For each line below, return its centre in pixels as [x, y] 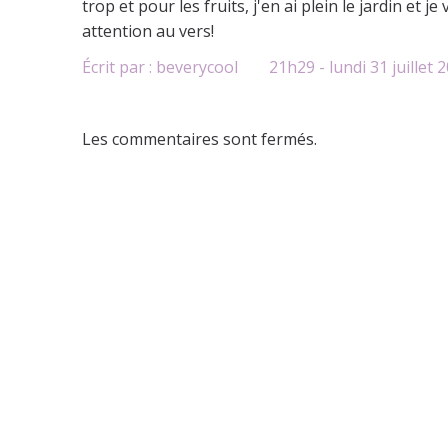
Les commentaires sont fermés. [199, 139]
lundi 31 [358, 67]
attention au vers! [148, 30]
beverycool [197, 67]
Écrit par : [119, 67]
